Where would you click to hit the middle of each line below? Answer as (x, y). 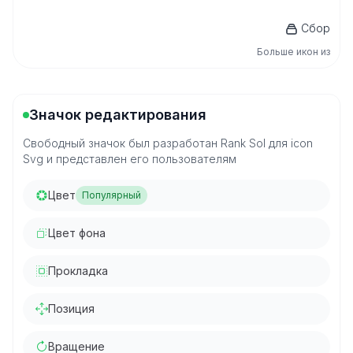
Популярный (111, 195)
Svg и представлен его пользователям (130, 159)
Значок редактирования (118, 115)
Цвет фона (77, 233)
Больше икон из (294, 52)
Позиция (71, 308)
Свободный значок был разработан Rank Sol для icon (168, 143)
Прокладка (78, 271)
